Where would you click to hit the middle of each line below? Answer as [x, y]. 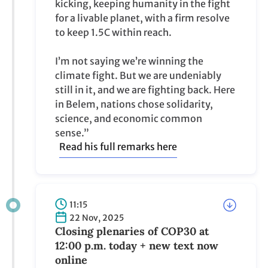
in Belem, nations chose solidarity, [134, 104]
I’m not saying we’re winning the [129, 61]
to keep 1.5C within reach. [113, 32]
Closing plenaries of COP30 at [132, 231]
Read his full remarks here [118, 147]
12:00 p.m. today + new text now [137, 246]
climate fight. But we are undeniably [138, 75]
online [71, 260]
